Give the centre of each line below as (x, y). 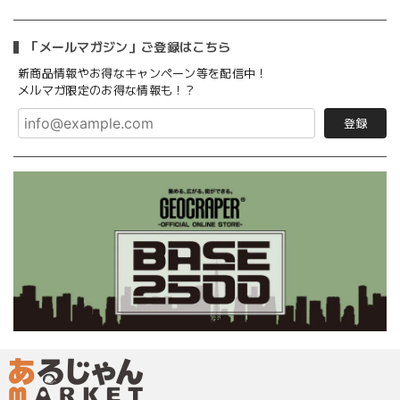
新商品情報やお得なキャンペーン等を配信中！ (143, 74)
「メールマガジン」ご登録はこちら (129, 48)
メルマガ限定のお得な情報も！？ (107, 91)
